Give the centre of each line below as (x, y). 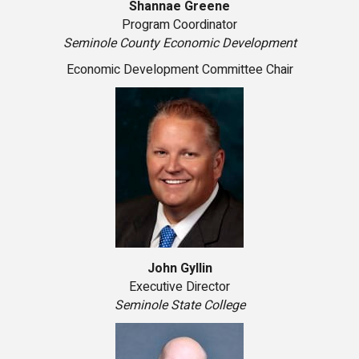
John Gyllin (179, 269)
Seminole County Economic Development (179, 44)
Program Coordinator (179, 25)
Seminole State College (179, 306)
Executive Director (179, 287)
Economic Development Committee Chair (179, 70)
